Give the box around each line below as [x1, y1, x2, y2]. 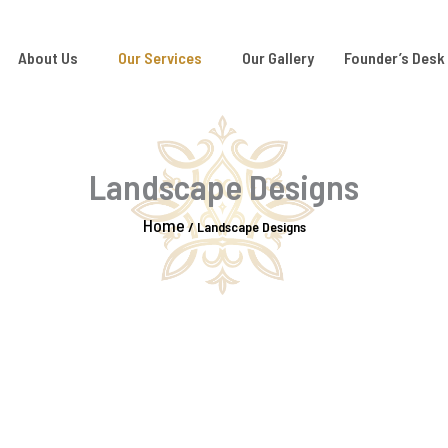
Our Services [117, 47, 202, 67]
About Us [17, 47, 78, 67]
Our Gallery [241, 47, 314, 67]
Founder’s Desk [343, 47, 445, 67]
